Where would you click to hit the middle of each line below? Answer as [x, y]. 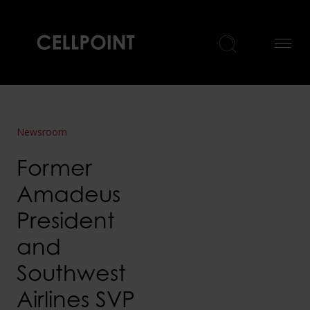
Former [54, 167]
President [66, 220]
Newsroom [42, 132]
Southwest [71, 273]
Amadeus [69, 194]
